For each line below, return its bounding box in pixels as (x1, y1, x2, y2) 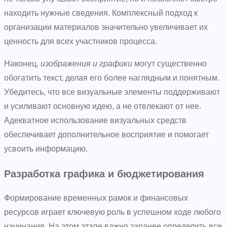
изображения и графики (41, 59, 132, 68)
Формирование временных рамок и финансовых (4, 193, 188, 202)
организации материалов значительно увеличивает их (4, 22, 208, 31)
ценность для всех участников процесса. (4, 36, 157, 46)
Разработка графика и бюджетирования (4, 167, 204, 179)
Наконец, (4, 59, 41, 68)
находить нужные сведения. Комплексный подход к (4, 8, 198, 17)
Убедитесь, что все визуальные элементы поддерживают (4, 87, 220, 96)
